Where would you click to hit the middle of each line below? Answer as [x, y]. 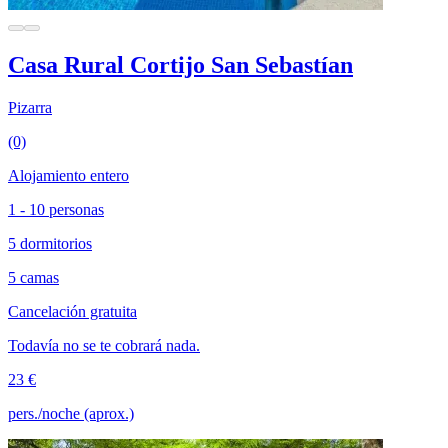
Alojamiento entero [68, 176]
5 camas [33, 278]
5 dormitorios [50, 244]
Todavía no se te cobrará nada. [104, 346]
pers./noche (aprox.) [71, 414]
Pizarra [30, 108]
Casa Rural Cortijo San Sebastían [180, 65]
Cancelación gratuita [72, 312]
